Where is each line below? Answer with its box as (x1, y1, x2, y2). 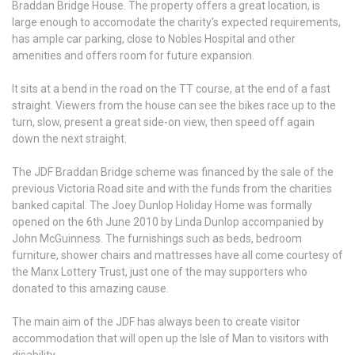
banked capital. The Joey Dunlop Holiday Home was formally (12, 198, 312, 212)
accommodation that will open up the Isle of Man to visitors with (12, 331, 329, 345)
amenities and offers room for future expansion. (12, 48, 254, 62)
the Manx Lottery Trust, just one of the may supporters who (12, 265, 307, 278)
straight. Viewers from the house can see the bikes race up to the (12, 98, 336, 112)
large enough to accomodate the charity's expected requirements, (12, 15, 341, 29)
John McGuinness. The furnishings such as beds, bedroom (12, 231, 302, 245)
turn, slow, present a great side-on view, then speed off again (12, 115, 315, 128)
